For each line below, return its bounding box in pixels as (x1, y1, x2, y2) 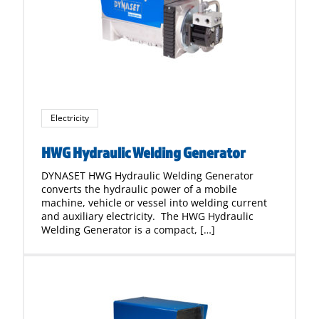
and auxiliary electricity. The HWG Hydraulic (41, 209, 253, 223)
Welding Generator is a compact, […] (41, 223, 215, 236)
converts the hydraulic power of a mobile (41, 182, 237, 196)
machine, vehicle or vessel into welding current (41, 196, 267, 209)
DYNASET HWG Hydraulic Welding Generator (41, 169, 253, 182)
